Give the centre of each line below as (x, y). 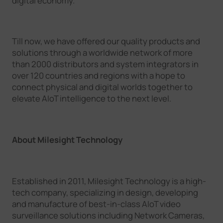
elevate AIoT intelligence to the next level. (91, 98)
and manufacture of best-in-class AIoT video (96, 204)
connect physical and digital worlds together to (102, 87)
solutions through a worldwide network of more (102, 52)
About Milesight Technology (67, 139)
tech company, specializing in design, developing (105, 192)
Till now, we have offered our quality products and (106, 41)
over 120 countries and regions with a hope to (98, 75)
